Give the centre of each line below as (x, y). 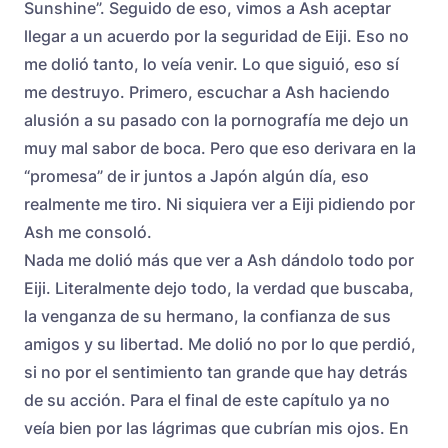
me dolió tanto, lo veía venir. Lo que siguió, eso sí (211, 63)
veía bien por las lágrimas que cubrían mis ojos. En (216, 427)
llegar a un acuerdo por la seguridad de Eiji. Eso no (216, 35)
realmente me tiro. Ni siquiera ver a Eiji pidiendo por (219, 203)
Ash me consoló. (88, 231)
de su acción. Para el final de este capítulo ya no (207, 399)
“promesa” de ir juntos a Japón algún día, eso (196, 175)
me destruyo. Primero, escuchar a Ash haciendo (207, 91)
